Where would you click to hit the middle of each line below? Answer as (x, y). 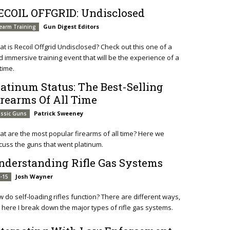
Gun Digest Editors (71, 27)
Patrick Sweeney (59, 113)
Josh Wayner (34, 176)
